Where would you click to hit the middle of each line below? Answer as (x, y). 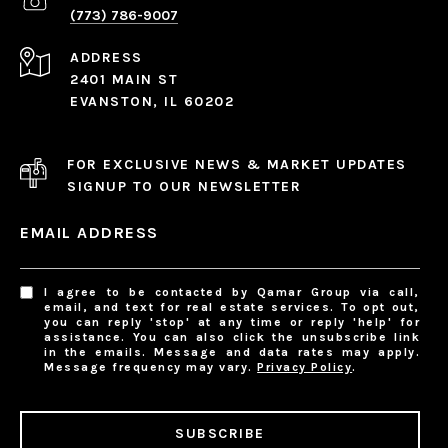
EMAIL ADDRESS (89, 233)
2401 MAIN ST (124, 80)
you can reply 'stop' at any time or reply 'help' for (232, 322)
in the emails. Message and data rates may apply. (232, 352)
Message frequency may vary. (151, 367)
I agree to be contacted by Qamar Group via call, (232, 292)
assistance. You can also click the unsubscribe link (232, 337)
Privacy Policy (305, 367)
